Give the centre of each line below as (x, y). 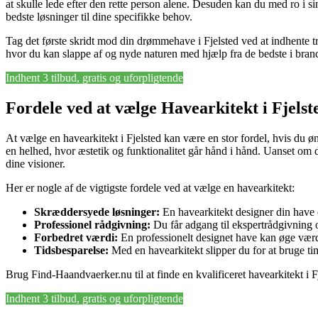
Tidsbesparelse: (71, 251)
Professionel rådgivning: (92, 225)
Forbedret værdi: (76, 238)
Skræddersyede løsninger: (97, 212)
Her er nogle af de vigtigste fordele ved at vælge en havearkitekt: (150, 188)
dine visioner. (35, 164)
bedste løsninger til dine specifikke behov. (99, 17)
